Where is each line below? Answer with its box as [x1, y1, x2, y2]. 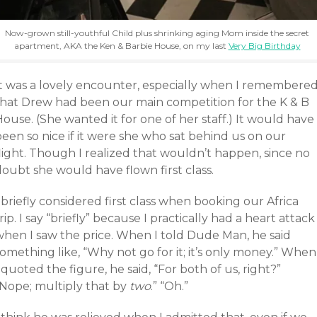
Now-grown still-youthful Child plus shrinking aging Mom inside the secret [5, 28, 309, 39]
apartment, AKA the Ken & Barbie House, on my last [13, 40, 229, 52]
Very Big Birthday [228, 40, 301, 52]
